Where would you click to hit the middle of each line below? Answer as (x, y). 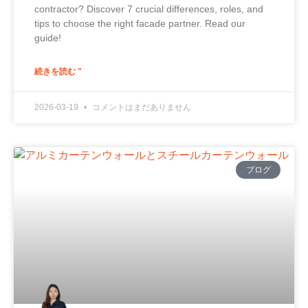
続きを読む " (58, 71)
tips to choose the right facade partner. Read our (140, 23)
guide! (48, 37)
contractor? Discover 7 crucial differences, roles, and (149, 9)
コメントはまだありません (141, 107)
